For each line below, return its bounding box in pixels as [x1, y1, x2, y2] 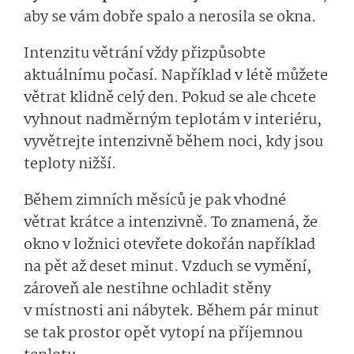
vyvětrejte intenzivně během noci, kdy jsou [24, 130, 323, 155]
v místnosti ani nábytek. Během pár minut [24, 299, 319, 324]
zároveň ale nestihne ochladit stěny [24, 277, 271, 302]
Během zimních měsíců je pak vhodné [24, 189, 286, 213]
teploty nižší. [24, 153, 116, 177]
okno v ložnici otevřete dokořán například [24, 233, 315, 258]
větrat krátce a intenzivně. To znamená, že [24, 211, 318, 235]
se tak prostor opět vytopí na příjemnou [24, 322, 303, 346]
